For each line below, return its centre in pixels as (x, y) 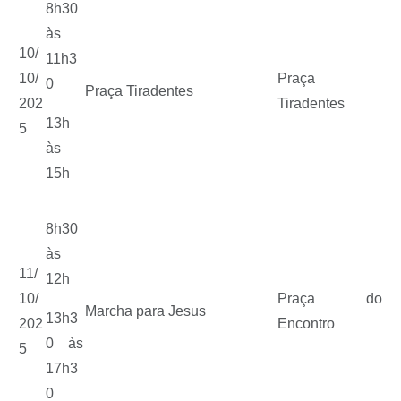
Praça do (330, 298)
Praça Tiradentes (143, 90)
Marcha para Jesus (149, 311)
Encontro (306, 323)
